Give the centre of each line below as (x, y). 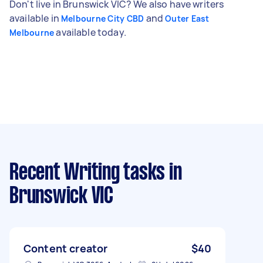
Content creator (66, 248)
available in (35, 18)
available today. (90, 32)
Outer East (187, 18)
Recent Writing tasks (87, 173)
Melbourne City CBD (102, 18)
